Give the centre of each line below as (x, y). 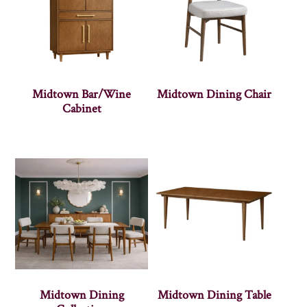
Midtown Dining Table (214, 295)
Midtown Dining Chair (214, 94)
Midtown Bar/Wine (82, 94)
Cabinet (82, 108)
